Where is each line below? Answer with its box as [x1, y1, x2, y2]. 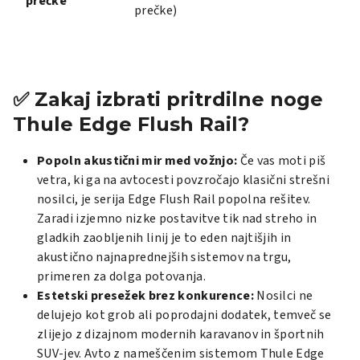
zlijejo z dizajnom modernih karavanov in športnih [37, 325, 325, 343]
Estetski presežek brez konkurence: [37, 286, 254, 305]
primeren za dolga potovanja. [37, 267, 206, 285]
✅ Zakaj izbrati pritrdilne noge [13, 87, 323, 111]
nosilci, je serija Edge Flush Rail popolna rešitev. [37, 190, 311, 208]
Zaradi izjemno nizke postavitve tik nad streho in [37, 209, 317, 227]
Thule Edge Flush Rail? [13, 112, 249, 136]
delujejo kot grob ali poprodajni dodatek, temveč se [37, 305, 332, 324]
